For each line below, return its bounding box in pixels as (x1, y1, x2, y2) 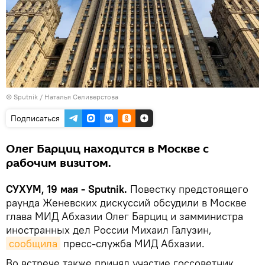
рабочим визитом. (6, 154, 111, 172)
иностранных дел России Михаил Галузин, (6, 222, 212, 237)
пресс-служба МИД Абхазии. (60, 236, 205, 250)
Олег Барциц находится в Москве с (6, 140, 209, 157)
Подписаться (11, 112, 60, 124)
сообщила (9, 236, 57, 250)
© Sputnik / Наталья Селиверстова (6, 92, 118, 101)
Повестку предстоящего (130, 182, 248, 196)
